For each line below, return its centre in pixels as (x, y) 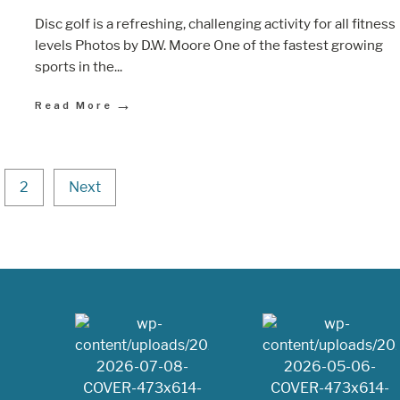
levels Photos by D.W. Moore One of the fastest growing (209, 45)
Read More (74, 105)
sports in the (75, 67)
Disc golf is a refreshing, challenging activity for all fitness (215, 24)
